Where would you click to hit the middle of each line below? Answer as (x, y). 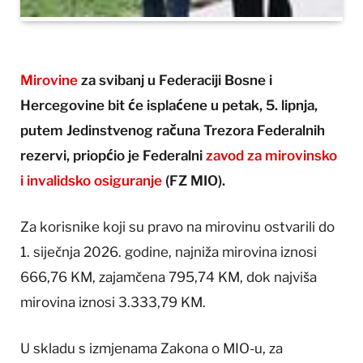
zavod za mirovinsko (271, 156)
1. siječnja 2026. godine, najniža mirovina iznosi (169, 252)
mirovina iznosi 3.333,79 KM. (113, 303)
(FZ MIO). (194, 181)
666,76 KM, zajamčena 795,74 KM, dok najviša (169, 278)
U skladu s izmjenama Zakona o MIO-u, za (152, 349)
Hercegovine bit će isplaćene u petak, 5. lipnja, (169, 106)
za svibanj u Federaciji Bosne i (175, 81)
